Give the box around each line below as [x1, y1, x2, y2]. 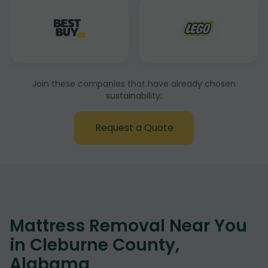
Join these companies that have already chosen [32, 78, 236, 90]
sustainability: [106, 90, 162, 102]
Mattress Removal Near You [10, 214, 247, 237]
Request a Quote [95, 121, 173, 135]
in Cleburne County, [10, 233, 179, 257]
